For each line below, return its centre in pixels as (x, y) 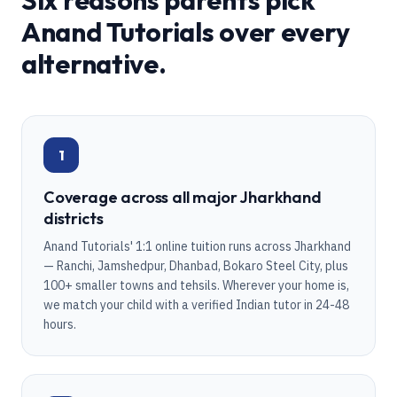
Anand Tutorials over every (186, 32)
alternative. (94, 64)
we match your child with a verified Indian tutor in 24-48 (196, 305)
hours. (60, 324)
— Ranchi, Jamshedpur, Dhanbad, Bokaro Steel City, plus (196, 266)
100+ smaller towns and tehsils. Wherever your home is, (196, 285)
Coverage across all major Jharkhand (183, 197)
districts (74, 218)
